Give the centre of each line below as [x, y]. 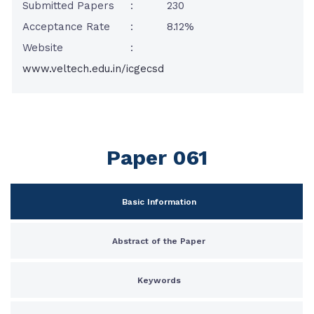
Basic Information [159, 202]
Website [43, 48]
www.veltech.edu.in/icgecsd [93, 69]
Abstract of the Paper [159, 241]
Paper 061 [157, 157]
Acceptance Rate [66, 27]
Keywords [159, 280]
